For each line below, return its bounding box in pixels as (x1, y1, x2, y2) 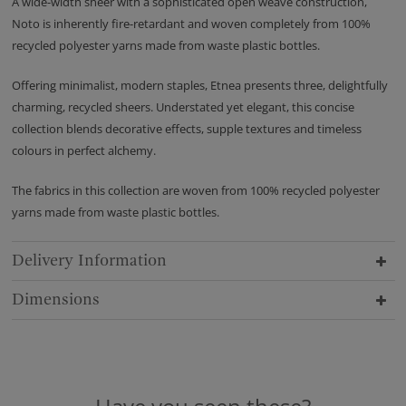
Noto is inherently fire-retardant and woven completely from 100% (11, 15, 371, 33)
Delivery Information (11, 251, 167, 271)
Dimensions (11, 290, 100, 310)
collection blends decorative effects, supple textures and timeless (11, 121, 362, 138)
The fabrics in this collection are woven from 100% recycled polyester (11, 182, 380, 199)
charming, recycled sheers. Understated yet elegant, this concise (11, 99, 354, 116)
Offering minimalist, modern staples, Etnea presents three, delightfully (11, 77, 388, 94)
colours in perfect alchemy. (11, 142, 156, 159)
